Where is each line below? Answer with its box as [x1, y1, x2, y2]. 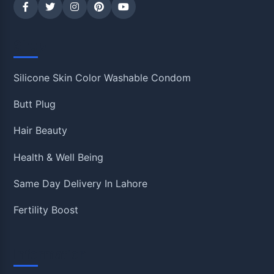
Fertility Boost [13, 204, 79, 217]
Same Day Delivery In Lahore [13, 177, 148, 190]
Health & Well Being [13, 150, 104, 163]
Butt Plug [13, 97, 56, 110]
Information [13, 246, 87, 262]
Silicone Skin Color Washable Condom [13, 71, 191, 84]
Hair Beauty [13, 124, 68, 137]
